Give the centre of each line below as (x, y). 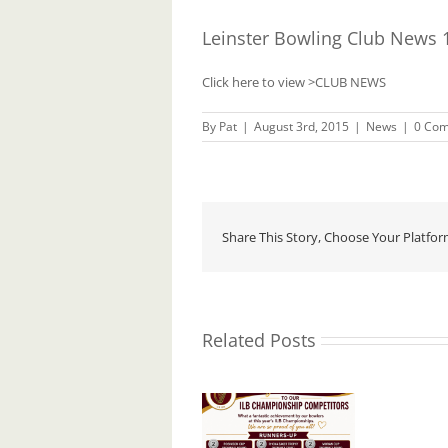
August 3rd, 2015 (301, 126)
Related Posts (259, 339)
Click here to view (255, 81)
